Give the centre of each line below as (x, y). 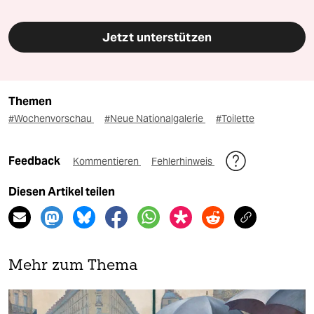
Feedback (35, 161)
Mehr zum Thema (73, 266)
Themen (30, 101)
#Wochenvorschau (51, 118)
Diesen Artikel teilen (62, 191)
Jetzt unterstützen (157, 37)
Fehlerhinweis (183, 161)
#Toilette (235, 118)
